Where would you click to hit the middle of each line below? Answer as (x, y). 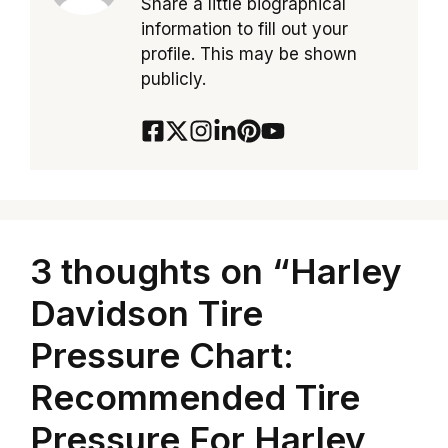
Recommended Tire (195, 397)
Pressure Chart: (162, 355)
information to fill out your (244, 28)
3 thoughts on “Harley (216, 271)
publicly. (173, 78)
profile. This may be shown (248, 53)
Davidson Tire (146, 313)
